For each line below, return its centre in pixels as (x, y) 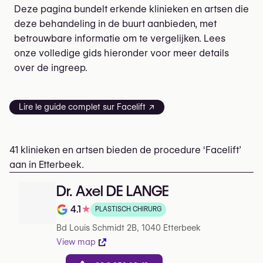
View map (76, 242)
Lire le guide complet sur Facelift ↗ (87, 107)
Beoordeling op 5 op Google (117, 217)
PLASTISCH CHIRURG (128, 209)
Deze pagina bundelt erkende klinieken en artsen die (131, 9)
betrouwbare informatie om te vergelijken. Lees (120, 38)
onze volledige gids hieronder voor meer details (122, 53)
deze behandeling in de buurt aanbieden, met (115, 24)
